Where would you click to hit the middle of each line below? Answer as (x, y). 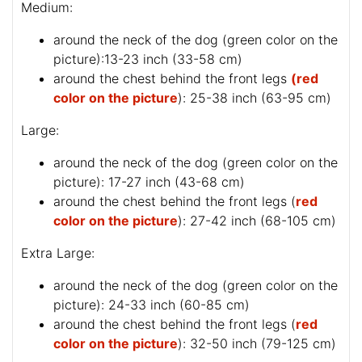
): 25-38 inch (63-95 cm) (255, 97)
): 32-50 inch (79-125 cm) (257, 343)
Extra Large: (58, 253)
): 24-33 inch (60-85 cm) (173, 304)
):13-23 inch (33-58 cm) (170, 59)
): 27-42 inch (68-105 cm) (257, 220)
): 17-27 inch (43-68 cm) (171, 181)
